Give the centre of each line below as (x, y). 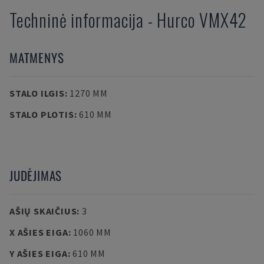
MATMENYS (37, 57)
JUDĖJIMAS (36, 175)
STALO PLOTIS (42, 114)
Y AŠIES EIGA (39, 253)
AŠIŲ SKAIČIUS (43, 211)
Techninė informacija (77, 20)
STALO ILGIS (37, 93)
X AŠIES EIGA (39, 232)
